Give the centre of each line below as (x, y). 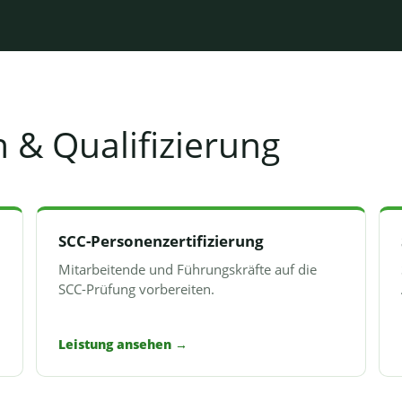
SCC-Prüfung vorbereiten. (136, 289)
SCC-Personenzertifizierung (161, 241)
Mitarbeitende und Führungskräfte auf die (188, 269)
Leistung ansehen (117, 344)
